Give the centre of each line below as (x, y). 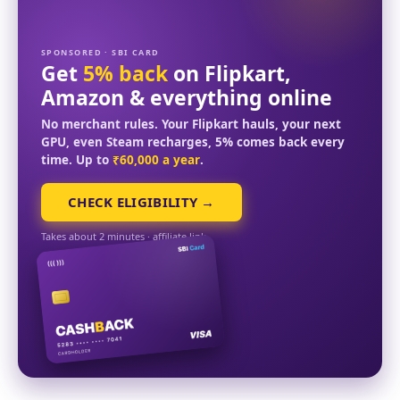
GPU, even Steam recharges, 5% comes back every (193, 142)
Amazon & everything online (187, 98)
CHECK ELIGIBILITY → (142, 202)
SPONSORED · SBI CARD (100, 53)
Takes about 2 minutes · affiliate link (124, 237)
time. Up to (77, 160)
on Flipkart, (229, 74)
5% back (125, 74)
